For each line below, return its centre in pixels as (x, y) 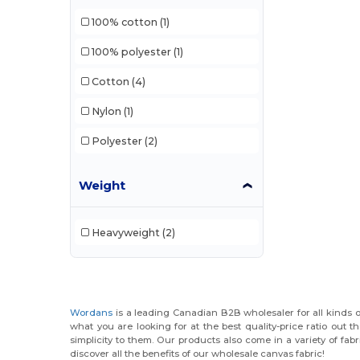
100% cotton (124, 22)
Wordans (92, 313)
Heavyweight (125, 232)
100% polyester (131, 51)
